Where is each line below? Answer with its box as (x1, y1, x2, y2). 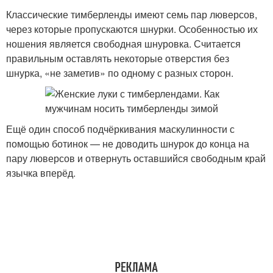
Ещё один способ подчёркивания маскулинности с (6, 122, 235, 136)
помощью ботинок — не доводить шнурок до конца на (6, 136, 249, 151)
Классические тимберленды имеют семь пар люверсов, (6, 7, 257, 21)
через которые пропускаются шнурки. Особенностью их (6, 22, 258, 36)
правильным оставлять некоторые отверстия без (6, 51, 229, 65)
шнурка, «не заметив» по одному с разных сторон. (6, 66, 233, 80)
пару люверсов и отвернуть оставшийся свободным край (6, 151, 266, 165)
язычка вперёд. (6, 166, 76, 180)
